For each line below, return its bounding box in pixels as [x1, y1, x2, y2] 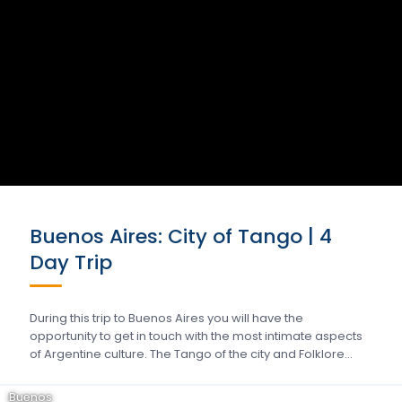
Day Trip [30, 249, 112, 276]
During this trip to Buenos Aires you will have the [30, 310, 303, 327]
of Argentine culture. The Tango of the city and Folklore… [30, 345, 353, 363]
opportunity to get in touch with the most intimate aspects [30, 328, 363, 345]
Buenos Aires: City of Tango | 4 [30, 223, 332, 250]
